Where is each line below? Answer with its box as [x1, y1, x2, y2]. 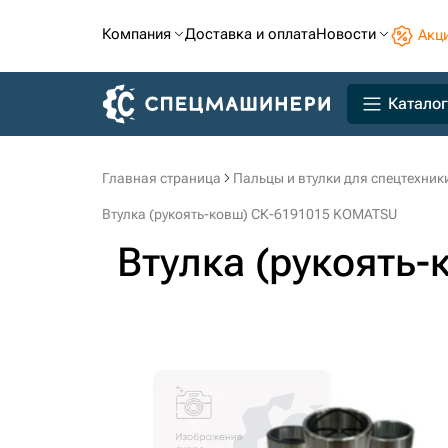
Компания [102, 25, 171, 43]
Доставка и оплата [185, 25, 316, 43]
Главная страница [102, 170, 221, 186]
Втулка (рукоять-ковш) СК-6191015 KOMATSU [102, 206, 397, 222]
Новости [316, 25, 376, 43]
